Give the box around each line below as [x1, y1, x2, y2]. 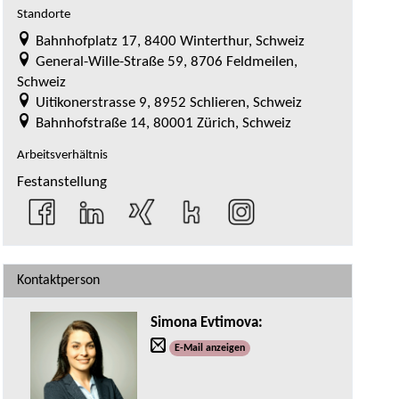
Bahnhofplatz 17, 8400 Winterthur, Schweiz [35, 33, 305, 49]
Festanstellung [16, 174, 107, 190]
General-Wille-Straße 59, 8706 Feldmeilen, [35, 53, 297, 69]
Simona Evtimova [150, 314, 258, 330]
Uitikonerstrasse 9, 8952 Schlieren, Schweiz [35, 94, 302, 110]
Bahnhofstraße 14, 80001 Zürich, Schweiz [35, 115, 291, 131]
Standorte [16, 7, 70, 21]
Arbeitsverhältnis [16, 148, 108, 162]
